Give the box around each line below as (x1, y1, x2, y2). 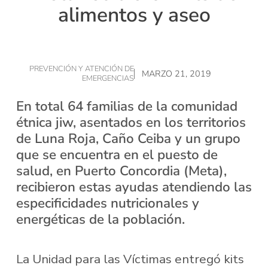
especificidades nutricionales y (16, 193, 199, 212)
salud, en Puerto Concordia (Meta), (16, 161, 227, 180)
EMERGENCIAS (82, 73, 134, 84)
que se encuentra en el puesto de (16, 145, 218, 164)
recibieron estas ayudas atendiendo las (16, 177, 252, 196)
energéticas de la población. (16, 209, 185, 229)
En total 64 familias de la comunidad (16, 96, 237, 115)
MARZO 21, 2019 (142, 67, 211, 80)
